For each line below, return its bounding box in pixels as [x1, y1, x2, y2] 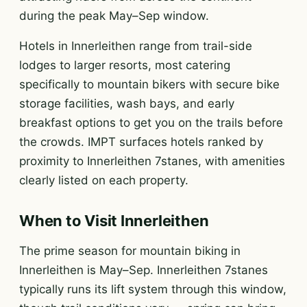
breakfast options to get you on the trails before [19, 116, 283, 130]
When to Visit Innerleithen [19, 212, 209, 230]
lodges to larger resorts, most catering [19, 58, 230, 72]
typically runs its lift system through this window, [19, 282, 286, 296]
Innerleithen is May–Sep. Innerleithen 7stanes [19, 263, 268, 277]
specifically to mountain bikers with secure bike [19, 77, 280, 91]
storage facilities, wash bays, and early [19, 97, 234, 110]
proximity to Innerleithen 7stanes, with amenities [19, 154, 285, 168]
